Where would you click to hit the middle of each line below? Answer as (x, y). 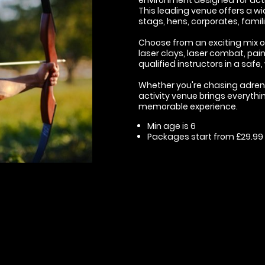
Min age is (169, 126)
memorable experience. (188, 106)
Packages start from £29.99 (205, 136)
